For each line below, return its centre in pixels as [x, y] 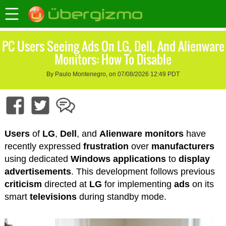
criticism [23, 184]
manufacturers [183, 147]
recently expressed [44, 147]
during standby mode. [121, 197]
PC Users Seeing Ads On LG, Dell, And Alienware [113, 46]
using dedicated [37, 159]
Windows [90, 159]
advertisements [38, 172]
